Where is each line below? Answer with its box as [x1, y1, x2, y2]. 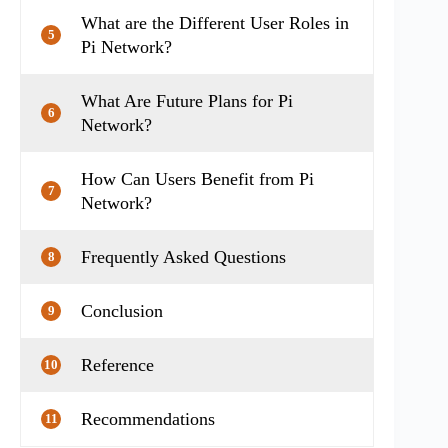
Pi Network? [81, 36, 172, 57]
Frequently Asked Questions [81, 246, 291, 267]
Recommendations [81, 408, 220, 429]
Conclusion [81, 300, 168, 321]
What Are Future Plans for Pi [81, 90, 293, 111]
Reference [81, 354, 159, 375]
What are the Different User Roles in [81, 12, 349, 33]
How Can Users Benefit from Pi [81, 168, 314, 189]
